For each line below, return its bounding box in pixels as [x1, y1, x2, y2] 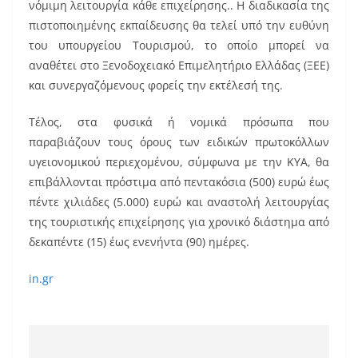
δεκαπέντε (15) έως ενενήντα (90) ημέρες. [29, 233, 249, 249]
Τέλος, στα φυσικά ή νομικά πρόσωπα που [29, 113, 329, 129]
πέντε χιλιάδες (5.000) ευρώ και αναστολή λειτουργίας [29, 193, 329, 209]
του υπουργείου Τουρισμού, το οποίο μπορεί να [29, 37, 329, 53]
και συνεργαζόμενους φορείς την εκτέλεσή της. [29, 77, 283, 93]
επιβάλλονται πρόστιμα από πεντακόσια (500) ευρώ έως [29, 173, 329, 189]
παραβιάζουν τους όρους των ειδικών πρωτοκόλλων [29, 133, 329, 149]
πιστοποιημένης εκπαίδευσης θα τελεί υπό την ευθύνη [29, 17, 329, 33]
